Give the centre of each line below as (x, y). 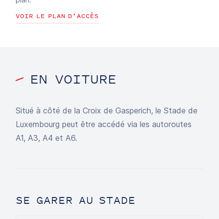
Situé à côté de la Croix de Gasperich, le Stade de (107, 110)
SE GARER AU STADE (76, 200)
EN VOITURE (73, 79)
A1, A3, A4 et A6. (46, 138)
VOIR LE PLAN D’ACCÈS (57, 16)
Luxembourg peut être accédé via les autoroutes (104, 124)
